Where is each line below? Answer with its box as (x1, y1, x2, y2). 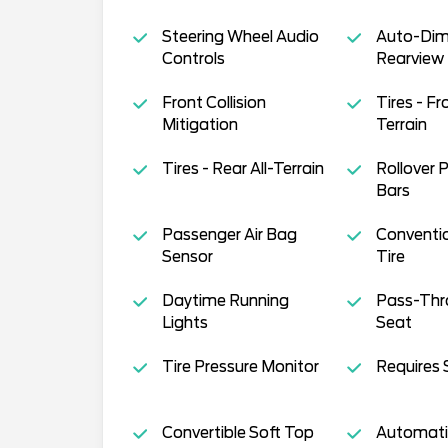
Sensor (161, 248, 213, 267)
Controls (161, 50, 225, 69)
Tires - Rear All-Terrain (161, 160, 324, 179)
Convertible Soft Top (161, 424, 314, 443)
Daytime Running (161, 292, 289, 311)
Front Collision (161, 94, 266, 113)
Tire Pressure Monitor (161, 358, 319, 377)
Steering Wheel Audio (161, 28, 319, 47)
